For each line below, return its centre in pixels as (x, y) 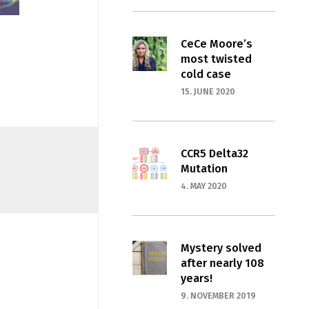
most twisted (216, 59)
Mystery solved (221, 248)
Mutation (204, 169)
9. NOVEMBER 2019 (218, 296)
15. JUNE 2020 (208, 92)
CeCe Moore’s (216, 44)
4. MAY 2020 (203, 186)
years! (196, 279)
